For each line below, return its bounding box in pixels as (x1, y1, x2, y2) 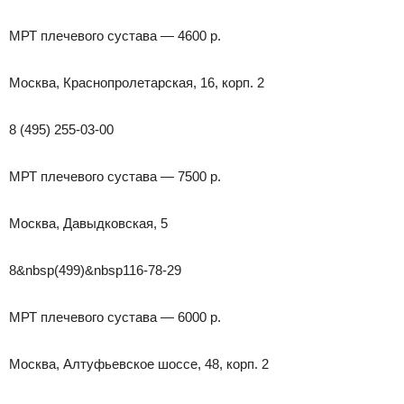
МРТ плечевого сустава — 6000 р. (9, 308, 221, 325)
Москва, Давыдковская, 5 (9, 215, 168, 231)
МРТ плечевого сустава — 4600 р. (9, 27, 221, 43)
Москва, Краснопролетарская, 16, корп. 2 (9, 74, 264, 90)
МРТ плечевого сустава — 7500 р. (9, 168, 221, 184)
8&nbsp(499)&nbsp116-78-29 (9, 262, 181, 278)
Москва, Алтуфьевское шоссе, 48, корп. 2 (9, 355, 269, 372)
